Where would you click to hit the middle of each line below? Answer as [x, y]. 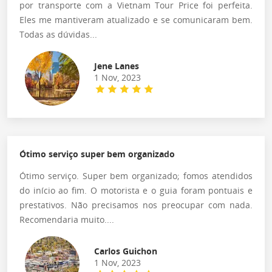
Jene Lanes [116, 66]
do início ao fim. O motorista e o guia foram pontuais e [136, 190]
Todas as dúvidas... [58, 34]
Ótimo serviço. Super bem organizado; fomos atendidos [136, 175]
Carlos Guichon [125, 251]
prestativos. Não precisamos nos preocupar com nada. [136, 205]
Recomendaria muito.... [67, 219]
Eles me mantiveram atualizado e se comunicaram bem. [136, 19]
